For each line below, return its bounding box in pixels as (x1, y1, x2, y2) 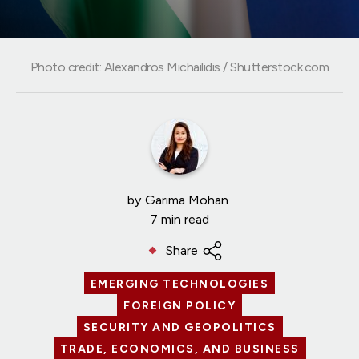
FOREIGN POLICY (123, 298, 236, 313)
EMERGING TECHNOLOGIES (90, 276, 269, 291)
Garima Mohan (144, 192, 228, 208)
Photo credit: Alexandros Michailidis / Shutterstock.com (30, 58, 329, 75)
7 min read (150, 211, 209, 227)
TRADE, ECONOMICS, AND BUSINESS (59, 341, 300, 356)
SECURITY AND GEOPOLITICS (83, 320, 276, 334)
